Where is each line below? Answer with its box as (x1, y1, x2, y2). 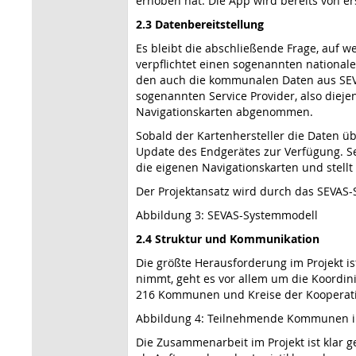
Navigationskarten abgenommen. (136, 103, 313, 119)
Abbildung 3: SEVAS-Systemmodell (136, 207, 318, 222)
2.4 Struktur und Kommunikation (136, 230, 319, 246)
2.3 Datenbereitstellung (136, 16, 264, 32)
